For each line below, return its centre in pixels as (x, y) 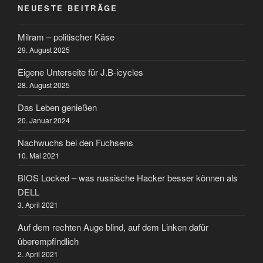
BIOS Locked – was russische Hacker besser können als (128, 177)
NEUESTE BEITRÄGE (68, 8)
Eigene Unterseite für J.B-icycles (80, 72)
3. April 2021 (38, 204)
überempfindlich (48, 241)
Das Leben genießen (57, 107)
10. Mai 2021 (38, 155)
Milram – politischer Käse (66, 36)
